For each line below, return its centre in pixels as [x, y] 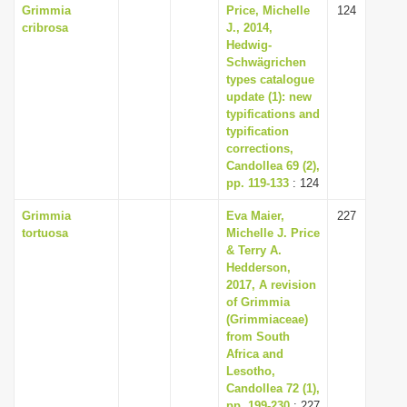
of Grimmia [258, 302]
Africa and [255, 354]
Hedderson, [258, 268]
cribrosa [45, 28]
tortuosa [45, 233]
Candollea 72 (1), [273, 388]
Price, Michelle [268, 10]
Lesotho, [251, 371]
